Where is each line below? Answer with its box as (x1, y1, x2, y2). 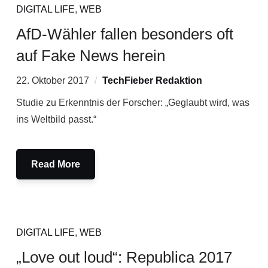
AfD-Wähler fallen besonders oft (16, 25, 233, 43)
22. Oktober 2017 (16, 75, 89, 86)
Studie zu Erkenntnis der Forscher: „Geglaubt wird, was (16, 98, 249, 108)
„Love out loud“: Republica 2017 (16, 248, 232, 266)
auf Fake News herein (16, 47, 165, 65)
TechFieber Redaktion (102, 75, 202, 86)
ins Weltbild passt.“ (16, 114, 96, 124)
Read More (31, 159, 80, 169)
